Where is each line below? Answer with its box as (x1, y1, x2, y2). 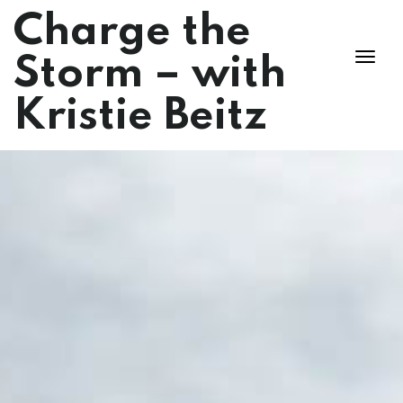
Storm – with (13, 52, 286, 96)
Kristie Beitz (13, 94, 267, 139)
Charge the (13, 10, 251, 54)
